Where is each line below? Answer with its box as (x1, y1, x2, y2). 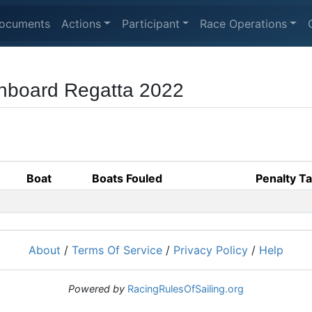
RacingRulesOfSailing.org (127, 283, 244, 295)
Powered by (68, 283, 125, 295)
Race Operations (200, 16, 288, 31)
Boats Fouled (92, 171, 162, 185)
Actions (61, 16, 101, 31)
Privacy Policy (173, 243, 248, 257)
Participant (121, 16, 180, 31)
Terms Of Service (72, 243, 162, 257)
